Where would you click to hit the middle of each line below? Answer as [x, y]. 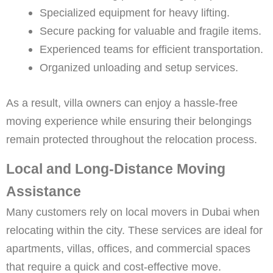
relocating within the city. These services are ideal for [134, 230]
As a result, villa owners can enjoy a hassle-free [122, 102]
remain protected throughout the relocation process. [132, 139]
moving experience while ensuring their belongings [129, 121]
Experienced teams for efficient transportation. [151, 49]
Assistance [44, 191]
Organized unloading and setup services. [139, 68]
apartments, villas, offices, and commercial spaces [128, 248]
